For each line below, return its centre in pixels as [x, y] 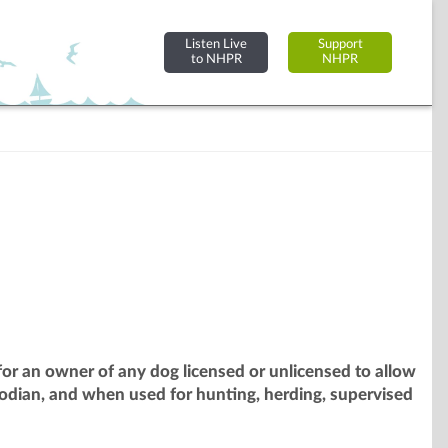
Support [340, 44]
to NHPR [216, 59]
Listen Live [216, 44]
